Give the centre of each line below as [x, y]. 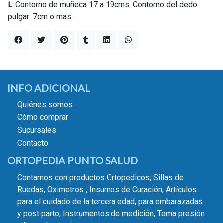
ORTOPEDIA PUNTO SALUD [73, 161]
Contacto [33, 143]
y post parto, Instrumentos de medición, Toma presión [111, 213]
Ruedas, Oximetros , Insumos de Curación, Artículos [107, 189]
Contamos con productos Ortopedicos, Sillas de [101, 177]
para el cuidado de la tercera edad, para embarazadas [110, 201]
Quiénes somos [45, 105]
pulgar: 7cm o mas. [40, 16]
